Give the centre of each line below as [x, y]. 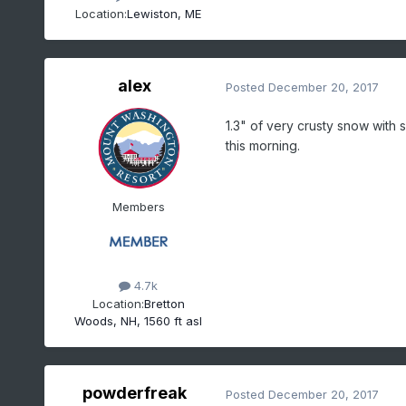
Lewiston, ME [164, 13]
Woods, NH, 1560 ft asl [139, 320]
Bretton [164, 303]
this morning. [264, 146]
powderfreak [135, 393]
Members [138, 207]
